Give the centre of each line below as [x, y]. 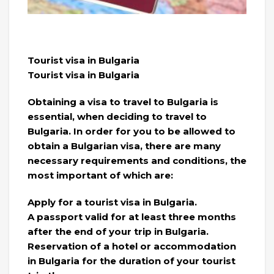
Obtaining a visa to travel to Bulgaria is [123, 102]
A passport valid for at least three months [132, 217]
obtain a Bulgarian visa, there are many [124, 146]
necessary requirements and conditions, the [137, 161]
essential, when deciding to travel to [117, 117]
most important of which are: [100, 176]
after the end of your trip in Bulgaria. [118, 232]
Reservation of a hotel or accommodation [132, 246]
